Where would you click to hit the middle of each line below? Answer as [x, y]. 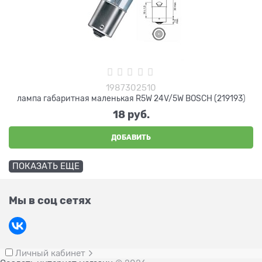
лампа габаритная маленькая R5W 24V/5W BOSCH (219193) [131, 98]
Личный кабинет [52, 253]
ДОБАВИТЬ [131, 137]
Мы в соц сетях [50, 201]
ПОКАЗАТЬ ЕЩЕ [46, 166]
